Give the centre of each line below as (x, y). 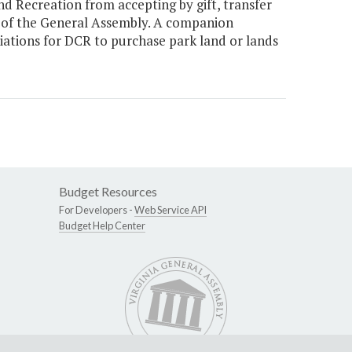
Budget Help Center (102, 226)
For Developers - (97, 210)
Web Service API (170, 210)
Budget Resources (108, 192)
